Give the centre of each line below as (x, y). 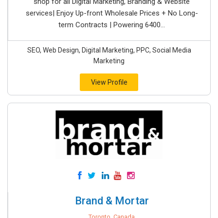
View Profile (109, 82)
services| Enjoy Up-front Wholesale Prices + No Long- (112, 13)
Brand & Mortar (112, 201)
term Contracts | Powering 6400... (112, 25)
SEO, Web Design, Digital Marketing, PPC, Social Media (109, 50)
